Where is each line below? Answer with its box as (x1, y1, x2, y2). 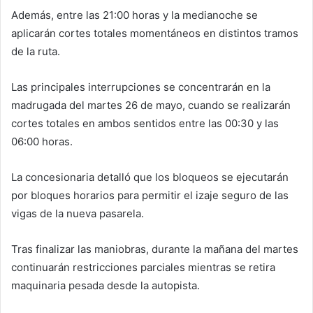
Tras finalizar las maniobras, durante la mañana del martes (11, 242, 298, 256)
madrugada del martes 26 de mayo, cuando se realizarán (11, 98, 291, 112)
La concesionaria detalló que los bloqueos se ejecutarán (11, 170, 289, 184)
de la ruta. (11, 44, 60, 58)
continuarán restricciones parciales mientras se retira (11, 260, 275, 274)
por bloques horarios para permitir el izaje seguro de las (11, 188, 289, 202)
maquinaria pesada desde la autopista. (11, 278, 200, 292)
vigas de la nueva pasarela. (11, 206, 144, 220)
